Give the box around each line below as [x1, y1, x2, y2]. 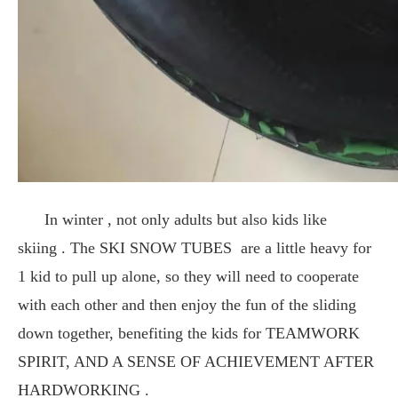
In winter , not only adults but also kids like [18, 210, 327, 228]
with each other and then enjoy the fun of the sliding [18, 295, 356, 314]
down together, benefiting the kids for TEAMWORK [18, 323, 360, 342]
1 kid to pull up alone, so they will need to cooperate [18, 267, 359, 285]
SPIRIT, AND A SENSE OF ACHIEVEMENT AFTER [18, 352, 374, 370]
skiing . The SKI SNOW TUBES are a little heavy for [18, 238, 371, 257]
